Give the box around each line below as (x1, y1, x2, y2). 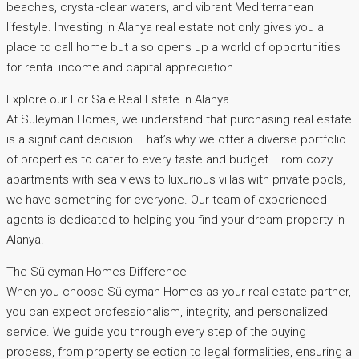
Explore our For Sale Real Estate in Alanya (6, 92, 229, 107)
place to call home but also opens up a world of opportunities (6, 40, 341, 55)
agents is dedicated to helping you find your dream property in (6, 212, 345, 228)
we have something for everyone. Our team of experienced (6, 192, 327, 208)
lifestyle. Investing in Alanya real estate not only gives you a (6, 20, 324, 35)
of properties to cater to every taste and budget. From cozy (6, 152, 333, 167)
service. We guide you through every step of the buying (6, 325, 306, 340)
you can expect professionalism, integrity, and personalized (6, 305, 328, 320)
